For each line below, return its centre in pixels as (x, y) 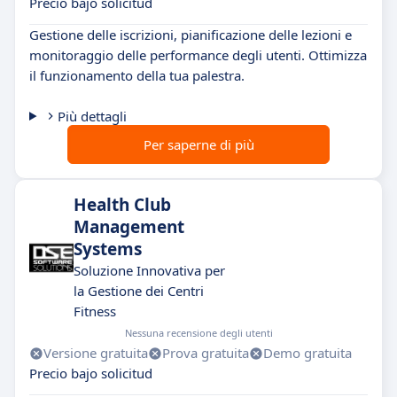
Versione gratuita (96, 353)
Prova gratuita (206, 353)
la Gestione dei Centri (139, 291)
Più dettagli (92, 117)
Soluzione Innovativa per (149, 271)
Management (129, 227)
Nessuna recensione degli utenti (199, 333)
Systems (108, 249)
